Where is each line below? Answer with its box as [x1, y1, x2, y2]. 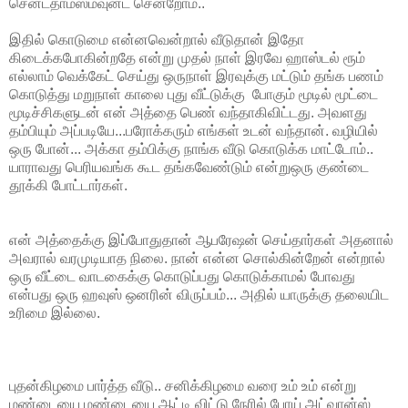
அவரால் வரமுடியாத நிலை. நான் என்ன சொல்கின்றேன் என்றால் [9, 250, 385, 266]
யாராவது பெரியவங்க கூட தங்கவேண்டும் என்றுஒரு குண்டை [9, 158, 369, 175]
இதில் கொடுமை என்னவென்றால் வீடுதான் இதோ [9, 31, 304, 47]
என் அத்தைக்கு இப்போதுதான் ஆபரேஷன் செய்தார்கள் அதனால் [9, 231, 393, 248]
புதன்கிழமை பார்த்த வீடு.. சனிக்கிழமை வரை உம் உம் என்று [9, 377, 356, 393]
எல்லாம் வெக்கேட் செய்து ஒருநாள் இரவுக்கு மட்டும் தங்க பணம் [9, 67, 383, 84]
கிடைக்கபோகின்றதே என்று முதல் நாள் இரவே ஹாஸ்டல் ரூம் [9, 49, 365, 66]
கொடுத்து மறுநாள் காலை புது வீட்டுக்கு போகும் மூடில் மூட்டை [9, 86, 378, 102]
